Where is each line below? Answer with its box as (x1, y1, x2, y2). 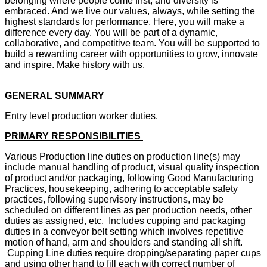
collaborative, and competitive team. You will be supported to (5, 38, 260, 49)
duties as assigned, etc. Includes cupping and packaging (5, 216, 246, 226)
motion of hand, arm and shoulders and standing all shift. (5, 237, 243, 248)
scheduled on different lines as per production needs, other (5, 205, 252, 216)
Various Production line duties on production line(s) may (5, 151, 240, 162)
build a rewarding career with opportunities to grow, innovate (5, 49, 258, 60)
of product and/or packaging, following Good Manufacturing (5, 173, 253, 184)
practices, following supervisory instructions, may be (5, 194, 223, 205)
